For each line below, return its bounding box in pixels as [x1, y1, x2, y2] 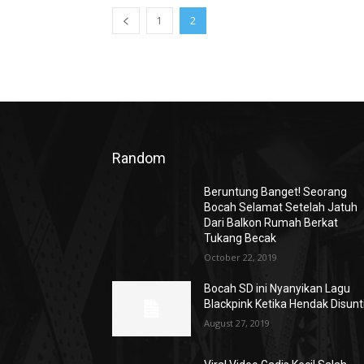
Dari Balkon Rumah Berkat [204, 216, 339, 229]
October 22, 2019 [204, 251, 278, 263]
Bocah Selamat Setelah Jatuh [204, 201, 358, 214]
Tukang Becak [204, 232, 277, 245]
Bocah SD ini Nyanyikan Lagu [204, 282, 351, 295]
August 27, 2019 [204, 317, 271, 329]
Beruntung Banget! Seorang [204, 185, 348, 198]
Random [112, 149, 166, 167]
